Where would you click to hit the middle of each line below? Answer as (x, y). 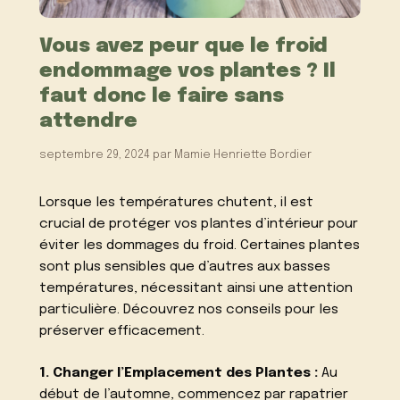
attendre (88, 121)
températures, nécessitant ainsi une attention (196, 289)
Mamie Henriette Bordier (243, 154)
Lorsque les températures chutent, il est (177, 203)
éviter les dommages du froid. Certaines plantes (200, 246)
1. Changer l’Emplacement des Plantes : (179, 373)
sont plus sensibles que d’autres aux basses (185, 267)
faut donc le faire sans (162, 96)
